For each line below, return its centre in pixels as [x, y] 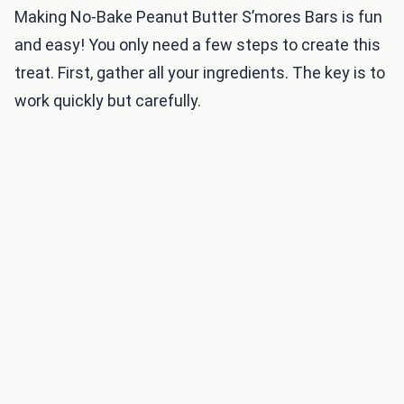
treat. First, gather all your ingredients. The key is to [200, 72]
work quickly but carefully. [108, 100]
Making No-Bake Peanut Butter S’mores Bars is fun [198, 16]
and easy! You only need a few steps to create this [197, 44]
